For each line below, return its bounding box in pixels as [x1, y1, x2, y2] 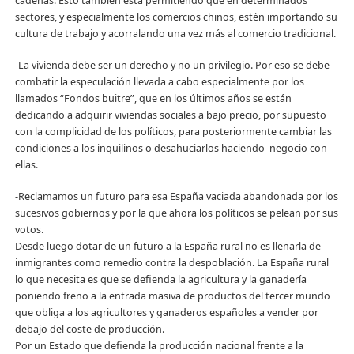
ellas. [14, 157, 38, 171]
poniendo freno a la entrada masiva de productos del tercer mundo [14, 288, 330, 303]
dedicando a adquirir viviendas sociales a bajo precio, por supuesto [14, 107, 326, 122]
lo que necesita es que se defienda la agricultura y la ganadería [14, 272, 307, 286]
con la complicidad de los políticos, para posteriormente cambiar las [14, 124, 332, 138]
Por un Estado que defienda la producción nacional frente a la [14, 338, 303, 352]
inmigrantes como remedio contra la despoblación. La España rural [14, 255, 329, 269]
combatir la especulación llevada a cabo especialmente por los [14, 74, 304, 88]
